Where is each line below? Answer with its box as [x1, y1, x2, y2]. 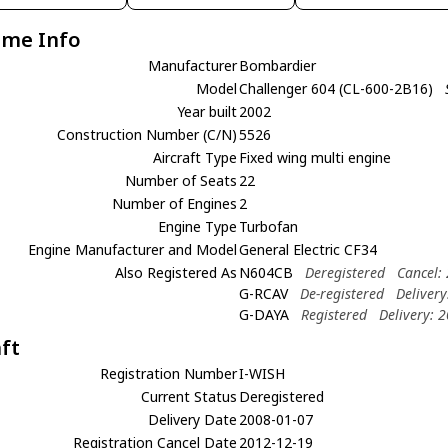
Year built [177, 102, 238, 121]
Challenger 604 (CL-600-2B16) [239, 79, 438, 98]
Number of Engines [112, 194, 238, 213]
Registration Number [100, 364, 238, 383]
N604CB [239, 263, 294, 282]
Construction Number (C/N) [57, 125, 238, 144]
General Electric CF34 [239, 240, 378, 259]
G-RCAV [239, 284, 289, 303]
